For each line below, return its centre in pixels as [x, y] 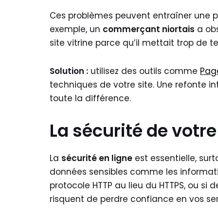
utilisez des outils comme [144, 71]
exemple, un [76, 29]
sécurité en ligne [97, 158]
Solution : [69, 71]
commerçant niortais [149, 29]
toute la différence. [90, 98]
